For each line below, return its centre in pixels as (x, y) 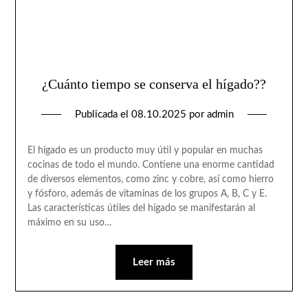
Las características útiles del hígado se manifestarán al (141, 208)
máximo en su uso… (69, 222)
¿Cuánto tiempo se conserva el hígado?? (154, 84)
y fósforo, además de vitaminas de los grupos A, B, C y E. (147, 194)
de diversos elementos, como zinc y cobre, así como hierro (150, 179)
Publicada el (103, 114)
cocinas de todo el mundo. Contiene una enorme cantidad (151, 165)
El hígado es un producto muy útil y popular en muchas (145, 150)
